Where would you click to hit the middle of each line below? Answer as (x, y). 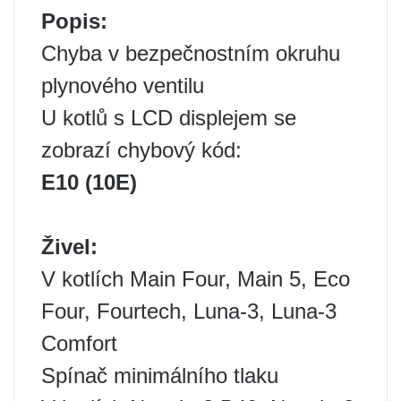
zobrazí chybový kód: (141, 150)
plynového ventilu (123, 85)
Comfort (79, 343)
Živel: (69, 247)
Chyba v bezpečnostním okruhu (191, 53)
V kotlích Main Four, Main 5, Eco (196, 279)
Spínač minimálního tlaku (160, 375)
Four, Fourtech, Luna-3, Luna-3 (189, 311)
